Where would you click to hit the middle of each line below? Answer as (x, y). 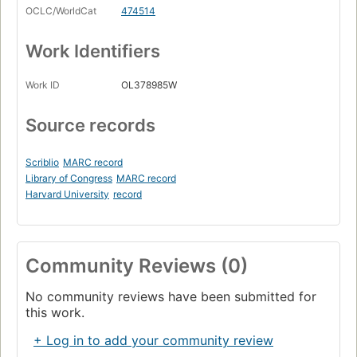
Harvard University (67, 194)
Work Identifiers (93, 51)
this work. (55, 313)
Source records (90, 126)
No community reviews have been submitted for (171, 297)
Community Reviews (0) (137, 266)
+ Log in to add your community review (153, 341)
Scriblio (42, 163)
